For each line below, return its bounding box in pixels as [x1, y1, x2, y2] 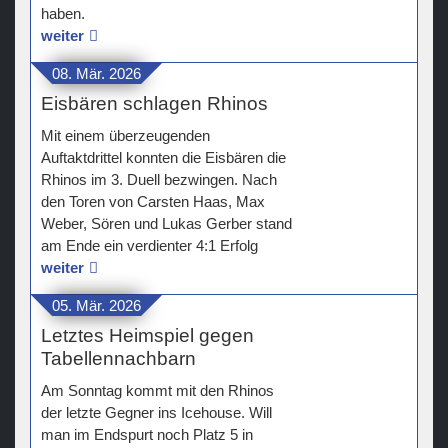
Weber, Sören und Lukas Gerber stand [41, 215, 292, 233]
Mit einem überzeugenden [41, 127, 210, 145]
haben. [41, 5, 85, 23]
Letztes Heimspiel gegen [41, 325, 254, 347]
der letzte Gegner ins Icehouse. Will [41, 404, 272, 422]
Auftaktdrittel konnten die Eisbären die [41, 149, 286, 167]
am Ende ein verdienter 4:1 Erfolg [41, 237, 258, 255]
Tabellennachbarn [41, 348, 196, 370]
